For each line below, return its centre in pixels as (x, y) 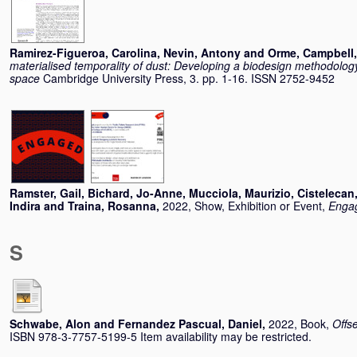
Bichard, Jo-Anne (135, 193)
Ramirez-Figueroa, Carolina (83, 53)
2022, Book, (300, 324)
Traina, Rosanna (112, 206)
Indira (25, 206)
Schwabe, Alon (50, 324)
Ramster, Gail (45, 193)
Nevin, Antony (202, 53)
